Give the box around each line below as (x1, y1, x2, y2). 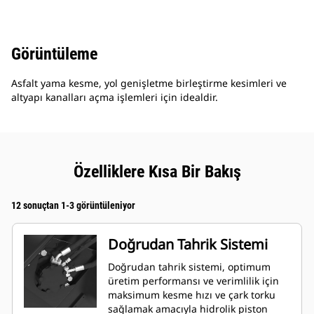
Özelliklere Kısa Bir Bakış (73, 162, 241, 182)
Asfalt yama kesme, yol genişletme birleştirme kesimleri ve (11, 76, 287, 90)
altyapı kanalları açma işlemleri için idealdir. (11, 90, 218, 104)
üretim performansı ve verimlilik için (108, 274, 279, 288)
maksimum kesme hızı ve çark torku (108, 288, 275, 302)
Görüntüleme (11, 44, 97, 64)
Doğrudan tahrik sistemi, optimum (108, 260, 271, 274)
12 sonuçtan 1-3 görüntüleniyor (11, 200, 135, 212)
